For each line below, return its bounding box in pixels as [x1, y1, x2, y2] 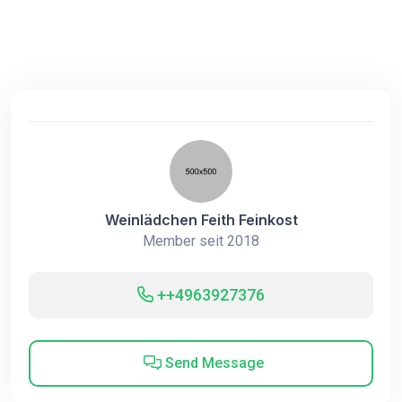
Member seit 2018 [143, 232, 259, 249]
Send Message [161, 354, 264, 371]
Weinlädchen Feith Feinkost [104, 211, 298, 229]
